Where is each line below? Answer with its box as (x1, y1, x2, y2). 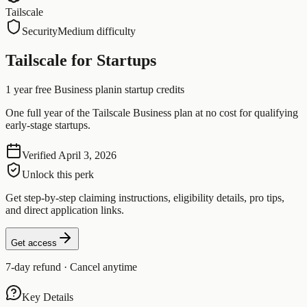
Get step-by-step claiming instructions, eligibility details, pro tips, (5, 191, 284, 204)
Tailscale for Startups (5, 51, 156, 69)
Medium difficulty (58, 25, 136, 37)
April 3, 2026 (58, 149, 116, 161)
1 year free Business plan (5, 83, 114, 95)
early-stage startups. (5, 119, 90, 131)
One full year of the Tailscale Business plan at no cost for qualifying (5, 106, 298, 119)
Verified (22, 149, 56, 161)
